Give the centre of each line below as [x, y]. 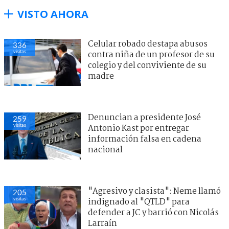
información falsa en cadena [145, 139]
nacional [105, 150]
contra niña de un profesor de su [151, 55]
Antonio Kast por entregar [139, 128]
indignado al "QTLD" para [139, 202]
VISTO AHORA [53, 14]
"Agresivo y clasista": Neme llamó [154, 191]
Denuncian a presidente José [144, 118]
